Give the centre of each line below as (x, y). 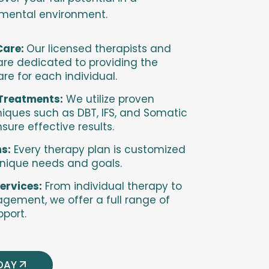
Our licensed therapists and (99, 48)
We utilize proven (109, 99)
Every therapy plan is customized (98, 149)
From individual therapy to (112, 186)
